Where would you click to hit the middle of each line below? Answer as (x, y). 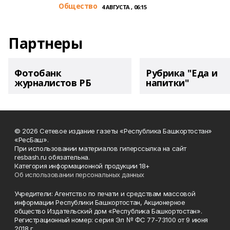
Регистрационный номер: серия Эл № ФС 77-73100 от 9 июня (111, 220)
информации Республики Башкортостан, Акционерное (100, 202)
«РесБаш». (32, 140)
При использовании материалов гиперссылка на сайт (100, 148)
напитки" (168, 83)
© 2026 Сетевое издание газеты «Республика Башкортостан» (113, 131)
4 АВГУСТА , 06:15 (124, 7)
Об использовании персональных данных (79, 175)
